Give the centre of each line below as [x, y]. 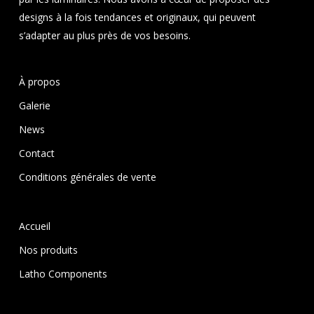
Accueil [34, 226]
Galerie [34, 105]
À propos [39, 82]
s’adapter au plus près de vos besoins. [104, 35]
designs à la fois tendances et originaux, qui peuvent [137, 17]
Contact [36, 153]
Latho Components [63, 274]
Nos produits [48, 250]
